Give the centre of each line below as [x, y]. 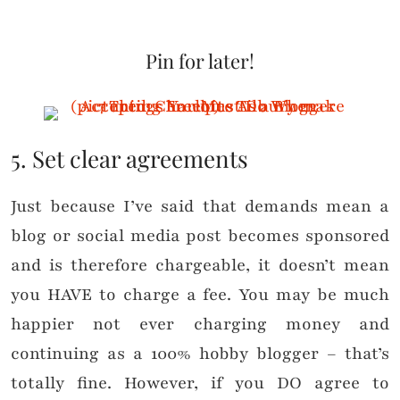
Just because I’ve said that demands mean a [200, 207]
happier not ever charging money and [200, 325]
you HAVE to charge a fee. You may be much [200, 295]
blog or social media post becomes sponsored [200, 236]
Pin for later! [200, 61]
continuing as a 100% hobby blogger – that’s [200, 354]
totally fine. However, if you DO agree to [200, 383]
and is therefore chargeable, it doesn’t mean [200, 266]
